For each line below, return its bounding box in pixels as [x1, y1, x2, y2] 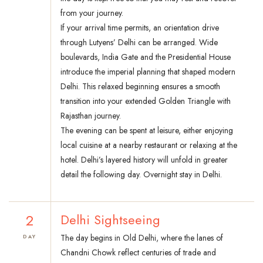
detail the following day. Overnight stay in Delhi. [60, 168, 222, 181]
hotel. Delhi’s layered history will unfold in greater [60, 154, 228, 166]
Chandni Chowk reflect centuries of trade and [60, 247, 216, 259]
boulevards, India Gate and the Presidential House [60, 51, 231, 63]
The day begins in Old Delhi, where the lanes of [60, 232, 223, 244]
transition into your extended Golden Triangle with [60, 95, 231, 107]
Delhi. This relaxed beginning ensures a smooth [60, 80, 220, 93]
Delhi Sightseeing [60, 210, 160, 230]
